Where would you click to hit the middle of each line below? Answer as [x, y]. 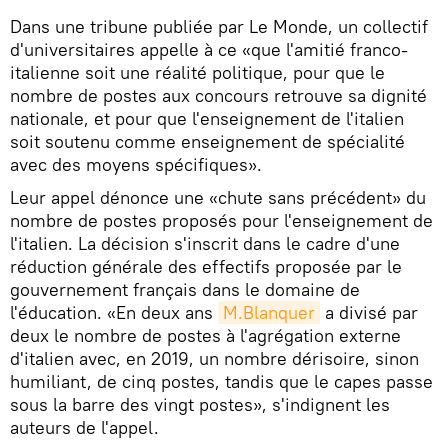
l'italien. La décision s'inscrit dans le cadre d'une [205, 243]
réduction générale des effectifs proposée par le [206, 266]
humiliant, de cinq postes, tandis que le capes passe [221, 381]
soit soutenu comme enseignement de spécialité [207, 141]
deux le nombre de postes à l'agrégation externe [205, 335]
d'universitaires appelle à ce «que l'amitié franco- [209, 49]
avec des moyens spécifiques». [136, 164]
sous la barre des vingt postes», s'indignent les [200, 404]
